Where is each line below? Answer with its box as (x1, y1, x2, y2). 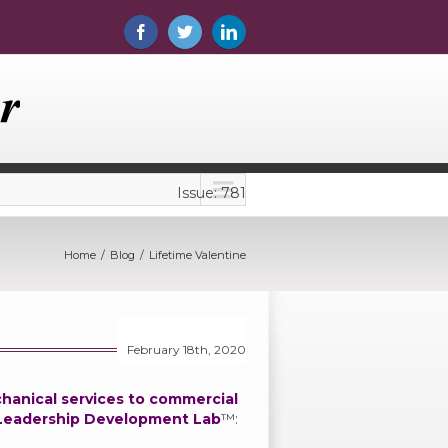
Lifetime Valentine (149, 248, 246, 262)
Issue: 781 (177, 184, 246, 202)
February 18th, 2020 (127, 342, 246, 357)
